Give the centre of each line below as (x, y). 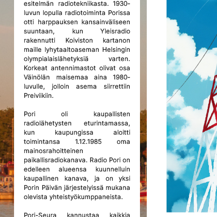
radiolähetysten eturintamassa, (77, 123)
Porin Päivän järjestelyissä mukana (77, 187)
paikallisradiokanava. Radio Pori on (77, 160)
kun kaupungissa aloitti (77, 132)
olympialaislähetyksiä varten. (77, 59)
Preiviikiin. (39, 95)
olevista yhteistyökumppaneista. (74, 197)
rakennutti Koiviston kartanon (77, 40)
